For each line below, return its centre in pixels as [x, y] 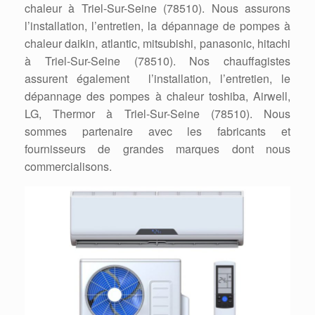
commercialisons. [68, 166]
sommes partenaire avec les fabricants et [157, 131]
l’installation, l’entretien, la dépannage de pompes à [157, 26]
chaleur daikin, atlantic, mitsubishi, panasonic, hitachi [157, 43]
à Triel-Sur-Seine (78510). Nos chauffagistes [157, 61]
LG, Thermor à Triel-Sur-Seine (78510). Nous [157, 114]
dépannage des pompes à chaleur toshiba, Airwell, [157, 96]
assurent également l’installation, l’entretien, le [157, 78]
